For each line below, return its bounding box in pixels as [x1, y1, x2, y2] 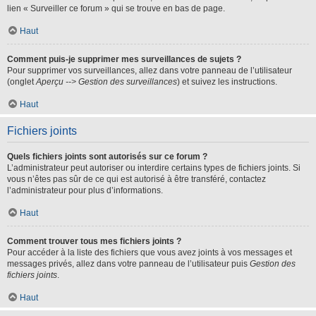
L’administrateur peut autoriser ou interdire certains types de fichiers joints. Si [7, 163, 300, 173]
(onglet [7, 77, 36, 87]
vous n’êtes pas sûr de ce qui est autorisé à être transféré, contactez [7, 174, 266, 184]
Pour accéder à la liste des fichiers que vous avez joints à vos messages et [7, 248, 292, 257]
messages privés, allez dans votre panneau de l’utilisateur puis [7, 259, 250, 269]
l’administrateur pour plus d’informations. [7, 186, 163, 195]
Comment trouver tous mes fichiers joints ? [7, 236, 181, 246]
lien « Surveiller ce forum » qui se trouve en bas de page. [7, 4, 225, 13]
